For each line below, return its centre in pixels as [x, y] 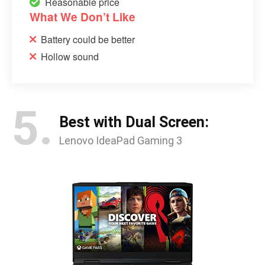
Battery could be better [88, 39]
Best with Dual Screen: [134, 122]
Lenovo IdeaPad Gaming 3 [121, 140]
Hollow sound [70, 56]
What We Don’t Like [83, 17]
